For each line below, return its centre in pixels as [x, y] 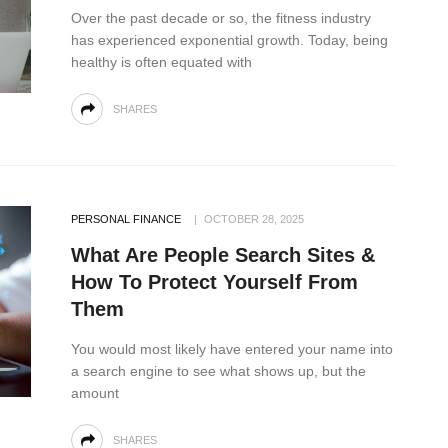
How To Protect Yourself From [214, 281]
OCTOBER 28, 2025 [254, 218]
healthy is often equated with [161, 61]
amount [95, 392]
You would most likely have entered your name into [232, 348]
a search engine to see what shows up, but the [218, 370]
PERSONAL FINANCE [126, 218]
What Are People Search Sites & [223, 254]
